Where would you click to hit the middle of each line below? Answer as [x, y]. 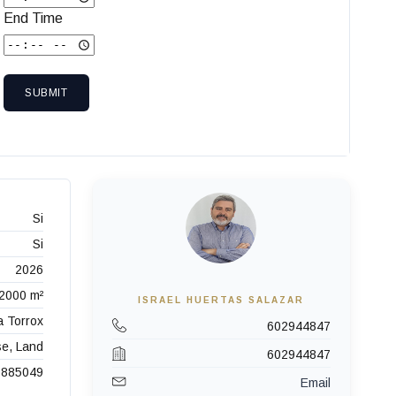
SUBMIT [46, 93]
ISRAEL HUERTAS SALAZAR [221, 301]
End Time [34, 19]
